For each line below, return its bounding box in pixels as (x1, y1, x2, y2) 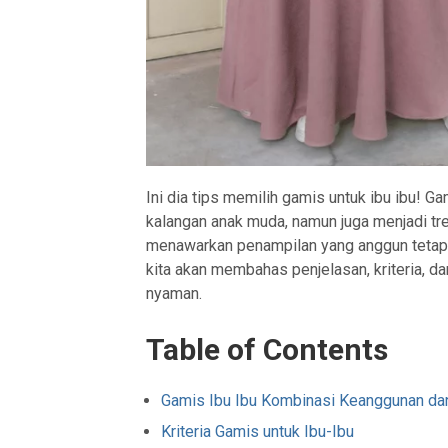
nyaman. (146, 284, 203, 304)
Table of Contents (146, 332, 389, 368)
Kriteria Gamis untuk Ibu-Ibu (161, 422, 355, 442)
